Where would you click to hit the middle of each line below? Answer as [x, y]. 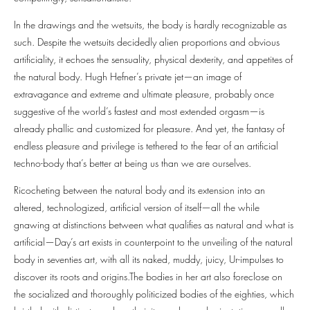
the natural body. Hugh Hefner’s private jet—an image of [128, 77]
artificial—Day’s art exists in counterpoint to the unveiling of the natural [153, 242]
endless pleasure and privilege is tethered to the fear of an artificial [146, 146]
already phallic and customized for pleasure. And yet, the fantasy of [149, 129]
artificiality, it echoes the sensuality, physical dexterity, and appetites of [153, 60]
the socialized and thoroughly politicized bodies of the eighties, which [154, 294]
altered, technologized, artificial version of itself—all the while [137, 208]
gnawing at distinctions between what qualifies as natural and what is [154, 225]
